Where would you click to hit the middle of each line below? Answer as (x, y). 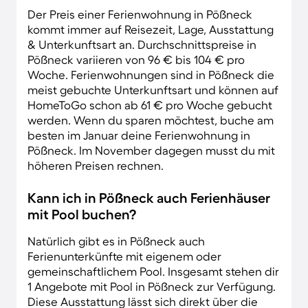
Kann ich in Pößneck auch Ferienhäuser (149, 198)
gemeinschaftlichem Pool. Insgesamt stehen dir (153, 271)
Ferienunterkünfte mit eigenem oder (124, 256)
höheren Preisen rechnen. (96, 165)
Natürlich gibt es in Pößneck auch (116, 241)
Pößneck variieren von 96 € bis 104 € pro (136, 59)
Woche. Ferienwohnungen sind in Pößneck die (151, 74)
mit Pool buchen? (82, 214)
